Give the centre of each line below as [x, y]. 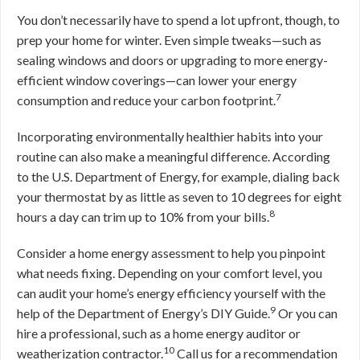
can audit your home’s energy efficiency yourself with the [171, 293]
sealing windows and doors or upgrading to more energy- [172, 60]
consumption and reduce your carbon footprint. [146, 100]
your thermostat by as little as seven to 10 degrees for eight [179, 196]
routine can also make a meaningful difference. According [174, 156]
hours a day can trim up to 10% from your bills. [143, 217]
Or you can [307, 313]
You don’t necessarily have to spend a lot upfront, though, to [178, 20]
